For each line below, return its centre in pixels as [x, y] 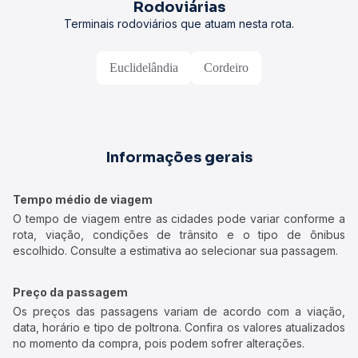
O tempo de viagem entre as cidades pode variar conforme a [179, 219]
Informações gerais [179, 157]
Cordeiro [226, 68]
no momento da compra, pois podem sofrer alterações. [159, 343]
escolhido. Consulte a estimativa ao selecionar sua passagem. [175, 251]
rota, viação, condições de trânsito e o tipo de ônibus [179, 235]
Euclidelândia [144, 68]
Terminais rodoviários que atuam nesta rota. [179, 24]
